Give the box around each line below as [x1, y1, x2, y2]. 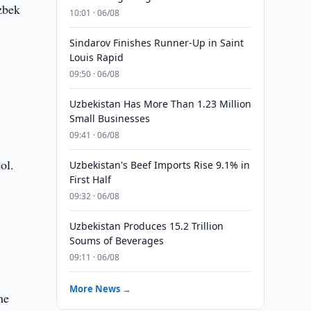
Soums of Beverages [69, 234, 164, 247]
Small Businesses [69, 112, 150, 125]
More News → [69, 283, 131, 295]
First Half [69, 173, 111, 186]
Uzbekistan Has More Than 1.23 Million [69, 97, 251, 110]
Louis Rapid [69, 51, 124, 64]
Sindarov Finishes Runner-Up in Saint [69, 36, 244, 49]
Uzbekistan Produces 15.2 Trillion [69, 219, 224, 233]
